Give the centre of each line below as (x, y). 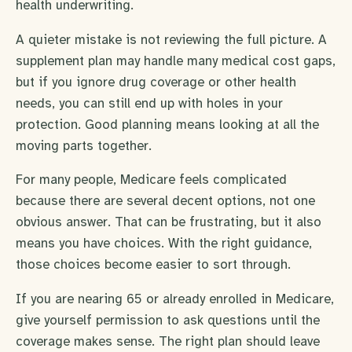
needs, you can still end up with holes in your (149, 103)
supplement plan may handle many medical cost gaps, (176, 60)
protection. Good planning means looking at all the (167, 124)
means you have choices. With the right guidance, (164, 244)
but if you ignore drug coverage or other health (156, 82)
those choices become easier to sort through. (153, 265)
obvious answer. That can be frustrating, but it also (169, 222)
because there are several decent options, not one (165, 201)
